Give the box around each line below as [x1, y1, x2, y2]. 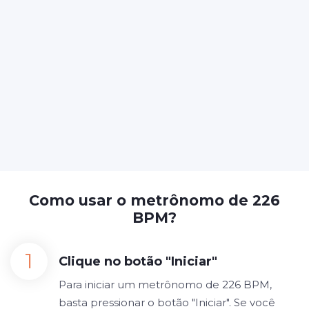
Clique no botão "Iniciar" [59, 254, 217, 269]
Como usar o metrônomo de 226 [29, 192, 280, 209]
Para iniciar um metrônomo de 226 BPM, [59, 278, 272, 291]
